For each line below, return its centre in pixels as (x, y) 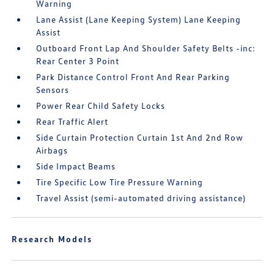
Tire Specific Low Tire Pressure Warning (120, 182)
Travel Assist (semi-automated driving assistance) (141, 198)
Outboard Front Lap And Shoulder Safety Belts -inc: (146, 48)
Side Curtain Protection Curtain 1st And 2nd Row (140, 137)
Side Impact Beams (76, 166)
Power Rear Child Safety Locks (101, 106)
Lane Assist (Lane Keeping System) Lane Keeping (139, 19)
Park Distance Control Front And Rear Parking (133, 77)
